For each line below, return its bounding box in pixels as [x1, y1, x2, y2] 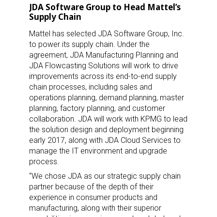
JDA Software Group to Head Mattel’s [29, 1, 181, 13]
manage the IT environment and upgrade [29, 146, 167, 155]
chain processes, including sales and [29, 82, 152, 92]
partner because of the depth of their [29, 182, 154, 191]
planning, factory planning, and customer [29, 103, 165, 113]
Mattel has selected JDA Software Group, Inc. [29, 29, 184, 38]
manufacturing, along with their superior [29, 203, 161, 213]
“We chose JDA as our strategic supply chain [29, 171, 181, 181]
